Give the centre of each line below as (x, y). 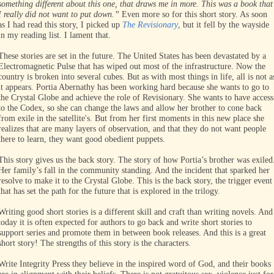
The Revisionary (150, 25)
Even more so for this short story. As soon (193, 14)
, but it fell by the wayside (224, 25)
